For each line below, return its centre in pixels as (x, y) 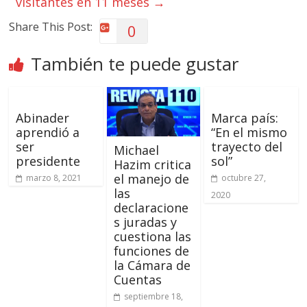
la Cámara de (152, 266)
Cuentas (137, 280)
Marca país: (244, 118)
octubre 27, (243, 178)
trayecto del (246, 147)
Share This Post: (51, 27)
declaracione (151, 208)
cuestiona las (152, 237)
